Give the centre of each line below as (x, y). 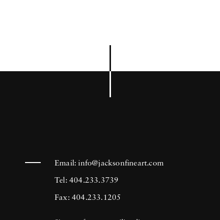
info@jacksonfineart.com (121, 164)
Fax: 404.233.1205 (88, 198)
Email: (67, 164)
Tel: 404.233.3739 (87, 181)
